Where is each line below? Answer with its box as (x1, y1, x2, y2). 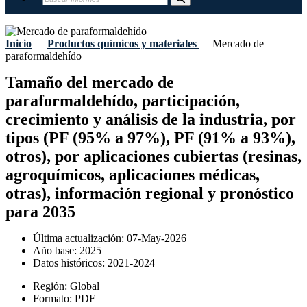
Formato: (33, 293, 75, 305)
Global (70, 280, 99, 293)
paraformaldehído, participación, (5, 92, 240, 110)
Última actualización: (33, 232, 127, 245)
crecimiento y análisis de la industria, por (5, 110, 296, 129)
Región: (33, 280, 70, 293)
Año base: (33, 245, 79, 257)
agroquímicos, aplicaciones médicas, (5, 166, 260, 184)
